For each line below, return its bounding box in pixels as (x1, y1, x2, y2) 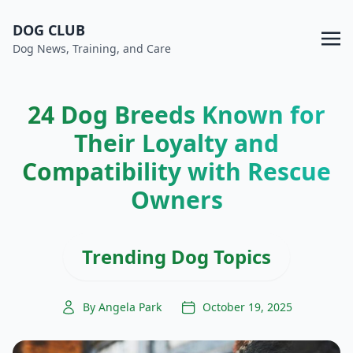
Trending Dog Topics (82, 243, 271, 269)
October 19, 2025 (203, 299, 292, 314)
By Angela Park (83, 299, 162, 314)
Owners (130, 184, 223, 216)
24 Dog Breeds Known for (28, 98, 325, 131)
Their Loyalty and (74, 127, 279, 159)
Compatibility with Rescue (22, 155, 331, 188)
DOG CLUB (13, 20, 85, 39)
